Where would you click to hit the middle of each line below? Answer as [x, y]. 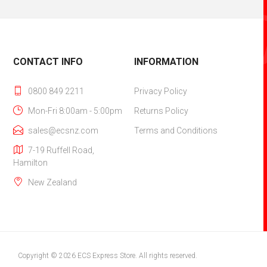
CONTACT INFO [48, 62]
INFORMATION [166, 62]
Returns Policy [161, 111]
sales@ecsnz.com [63, 131]
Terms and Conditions [176, 131]
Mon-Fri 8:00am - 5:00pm [75, 111]
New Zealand [53, 183]
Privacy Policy [160, 91]
